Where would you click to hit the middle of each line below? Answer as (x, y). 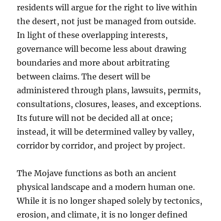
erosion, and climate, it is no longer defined (102, 215)
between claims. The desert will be (84, 77)
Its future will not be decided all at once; (95, 118)
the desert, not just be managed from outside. (107, 21)
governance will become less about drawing (102, 49)
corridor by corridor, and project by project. (101, 146)
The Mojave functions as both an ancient (97, 173)
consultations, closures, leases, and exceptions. (109, 104)
